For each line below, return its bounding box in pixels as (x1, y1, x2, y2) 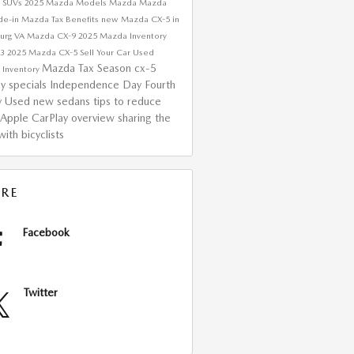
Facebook (21, 225, 70, 239)
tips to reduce (92, 94, 161, 107)
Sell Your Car (79, 47, 133, 58)
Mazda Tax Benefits (21, 13, 101, 24)
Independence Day (49, 77, 145, 91)
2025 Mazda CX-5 (6, 47, 80, 58)
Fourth (144, 77, 175, 91)
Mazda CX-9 (26, 30, 78, 41)
